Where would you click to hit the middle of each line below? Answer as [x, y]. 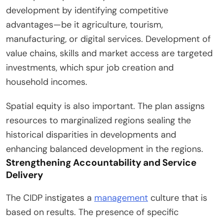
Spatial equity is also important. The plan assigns [105, 106]
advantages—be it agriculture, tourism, [84, 25]
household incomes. [47, 82]
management [121, 198]
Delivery [24, 175]
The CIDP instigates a [50, 198]
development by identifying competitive [87, 11]
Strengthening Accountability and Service [101, 163]
